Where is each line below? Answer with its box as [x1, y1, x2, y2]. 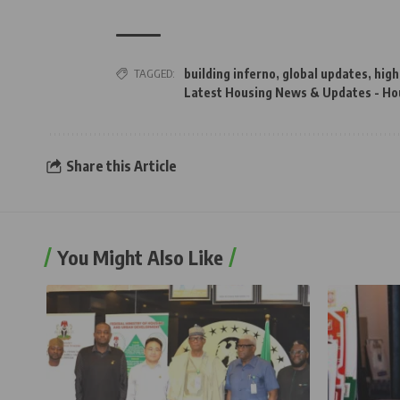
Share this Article [65, 157, 177, 176]
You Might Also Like [57, 244, 223, 270]
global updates [282, 65, 368, 81]
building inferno [184, 65, 276, 81]
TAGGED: [134, 65, 175, 80]
